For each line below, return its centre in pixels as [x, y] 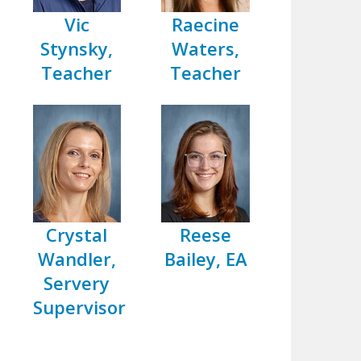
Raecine [206, 25]
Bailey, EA [205, 258]
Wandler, [77, 258]
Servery [77, 282]
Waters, [206, 49]
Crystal [77, 234]
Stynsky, [77, 49]
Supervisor [79, 307]
